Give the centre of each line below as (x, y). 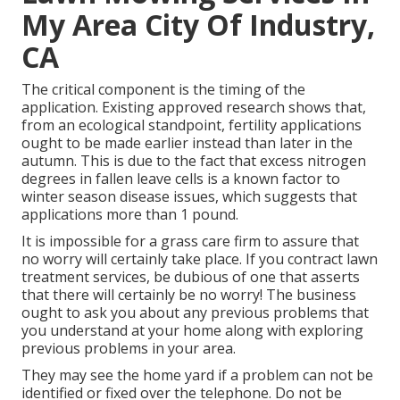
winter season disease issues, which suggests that (189, 197)
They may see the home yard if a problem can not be (197, 375)
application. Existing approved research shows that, (194, 108)
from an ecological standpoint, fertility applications (192, 125)
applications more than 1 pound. (130, 215)
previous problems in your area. (129, 349)
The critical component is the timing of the (163, 90)
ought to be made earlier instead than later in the (187, 143)
